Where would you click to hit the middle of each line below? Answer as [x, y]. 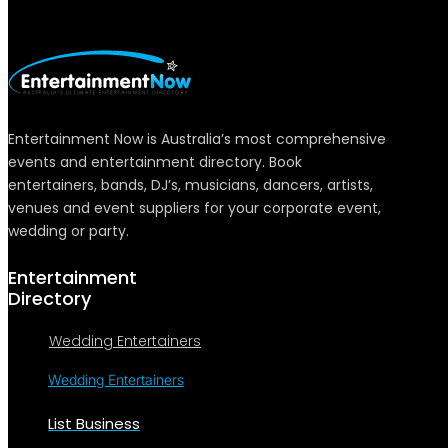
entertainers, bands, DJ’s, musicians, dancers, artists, [190, 185]
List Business [94, 424]
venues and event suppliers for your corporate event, [194, 208]
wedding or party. [68, 231]
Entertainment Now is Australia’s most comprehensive [197, 139]
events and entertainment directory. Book [155, 162]
